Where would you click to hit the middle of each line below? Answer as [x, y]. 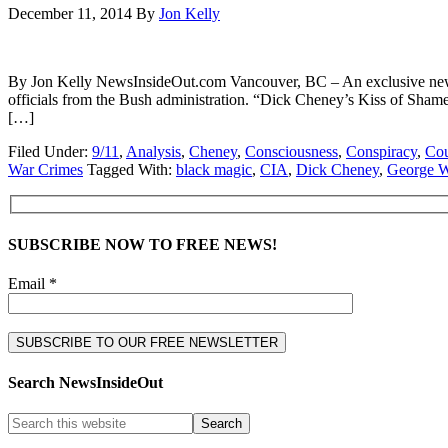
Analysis [153, 151]
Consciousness [291, 151]
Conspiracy [381, 151]
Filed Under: [50, 151]
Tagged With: [131, 169]
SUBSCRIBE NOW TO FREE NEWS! [142, 244]
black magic [214, 169]
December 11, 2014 [70, 13]
